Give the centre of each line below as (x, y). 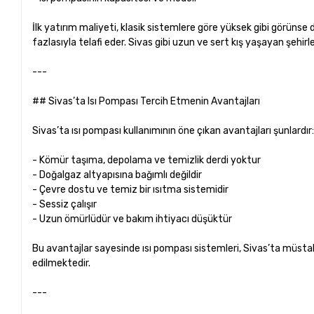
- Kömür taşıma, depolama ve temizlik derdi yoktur (149, 160)
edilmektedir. (62, 263)
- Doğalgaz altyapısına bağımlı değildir (120, 175)
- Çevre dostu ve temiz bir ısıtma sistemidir (133, 189)
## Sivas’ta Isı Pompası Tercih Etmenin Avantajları (146, 101)
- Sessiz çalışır (67, 204)
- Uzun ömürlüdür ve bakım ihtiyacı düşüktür (135, 219)
